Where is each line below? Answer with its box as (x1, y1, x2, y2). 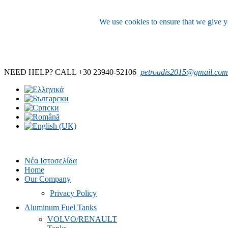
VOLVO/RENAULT (47, 215, 117, 223)
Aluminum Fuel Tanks (24, 203, 97, 212)
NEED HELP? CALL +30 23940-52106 (4, 68, 140, 76)
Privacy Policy (50, 189, 97, 197)
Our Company (24, 175, 71, 183)
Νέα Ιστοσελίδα (24, 156, 77, 165)
